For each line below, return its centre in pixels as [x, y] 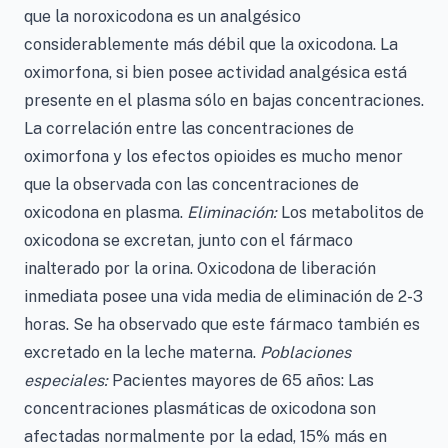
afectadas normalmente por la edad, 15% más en [205, 436]
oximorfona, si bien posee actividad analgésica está [215, 72]
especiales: [66, 380]
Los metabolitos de [350, 212]
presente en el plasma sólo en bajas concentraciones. [224, 100]
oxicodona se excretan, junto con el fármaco [188, 240]
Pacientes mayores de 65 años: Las [241, 380]
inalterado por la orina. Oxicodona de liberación [200, 268]
